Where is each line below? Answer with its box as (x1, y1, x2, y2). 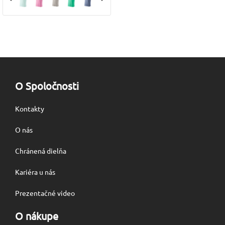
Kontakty (15, 103, 44, 113)
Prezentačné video (15, 188, 75, 197)
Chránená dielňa (15, 146, 66, 155)
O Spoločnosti (15, 79, 79, 92)
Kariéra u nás (15, 167, 55, 176)
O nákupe (15, 209, 58, 222)
